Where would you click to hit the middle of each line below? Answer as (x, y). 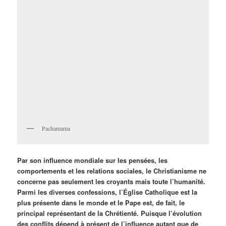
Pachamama (56, 128)
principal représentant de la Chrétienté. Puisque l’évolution (110, 213)
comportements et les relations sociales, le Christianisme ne (112, 171)
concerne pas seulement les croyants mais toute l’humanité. (111, 181)
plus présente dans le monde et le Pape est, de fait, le (101, 202)
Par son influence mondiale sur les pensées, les (93, 160)
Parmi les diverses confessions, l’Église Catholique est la (107, 192)
